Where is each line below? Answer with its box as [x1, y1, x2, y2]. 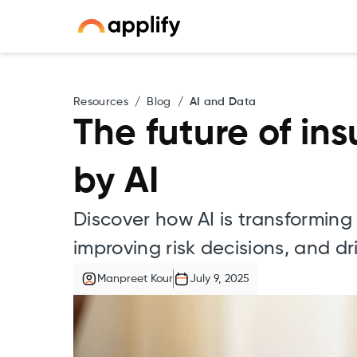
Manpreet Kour [97, 273, 173, 284]
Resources [73, 96, 128, 108]
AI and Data [189, 96, 257, 108]
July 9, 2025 [190, 273, 249, 284]
